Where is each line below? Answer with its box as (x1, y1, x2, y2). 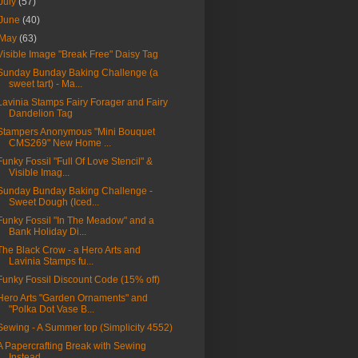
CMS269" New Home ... (8, 137, 111, 149)
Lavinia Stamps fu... (8, 256, 93, 268)
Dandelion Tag (8, 108, 73, 120)
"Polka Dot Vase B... (8, 304, 94, 316)
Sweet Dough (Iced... (8, 197, 99, 209)
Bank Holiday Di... (8, 226, 86, 238)
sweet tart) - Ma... (8, 78, 82, 90)
